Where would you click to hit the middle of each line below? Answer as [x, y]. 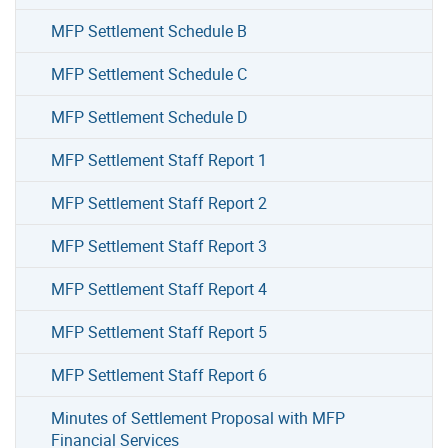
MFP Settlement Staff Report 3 [159, 245]
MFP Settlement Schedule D [150, 116]
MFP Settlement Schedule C [149, 73]
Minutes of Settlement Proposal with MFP [198, 417]
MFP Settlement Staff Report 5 [159, 331]
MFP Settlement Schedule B [149, 30]
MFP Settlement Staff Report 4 [159, 288]
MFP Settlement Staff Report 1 [159, 159]
